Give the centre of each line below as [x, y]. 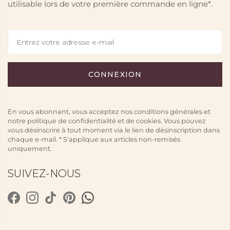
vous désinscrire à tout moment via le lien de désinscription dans [114, 130]
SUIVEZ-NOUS [44, 173]
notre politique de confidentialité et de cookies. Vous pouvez [107, 121]
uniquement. [30, 148]
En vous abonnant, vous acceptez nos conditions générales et [109, 111]
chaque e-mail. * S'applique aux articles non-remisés [94, 139]
